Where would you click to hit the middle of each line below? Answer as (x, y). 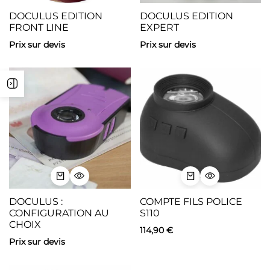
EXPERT (159, 27)
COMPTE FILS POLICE (191, 202)
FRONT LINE (39, 27)
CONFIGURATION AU (59, 213)
